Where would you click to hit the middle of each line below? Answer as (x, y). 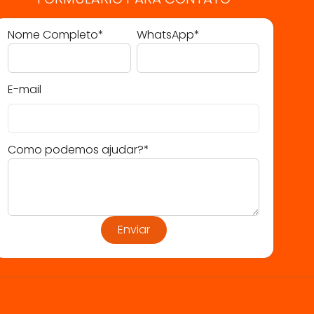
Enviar (134, 230)
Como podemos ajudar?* (79, 150)
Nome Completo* (56, 35)
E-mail (25, 89)
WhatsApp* (168, 35)
